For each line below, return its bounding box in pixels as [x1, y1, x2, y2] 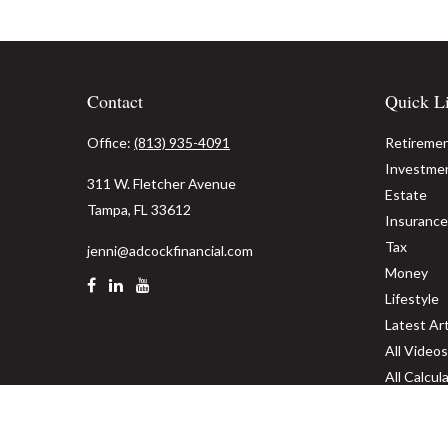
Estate [384, 185, 427, 203]
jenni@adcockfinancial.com [87, 241, 253, 259]
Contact [87, 88, 143, 113]
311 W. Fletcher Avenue [87, 174, 236, 192]
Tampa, [87, 200, 131, 218]
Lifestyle [384, 289, 439, 307]
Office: [87, 133, 134, 151]
